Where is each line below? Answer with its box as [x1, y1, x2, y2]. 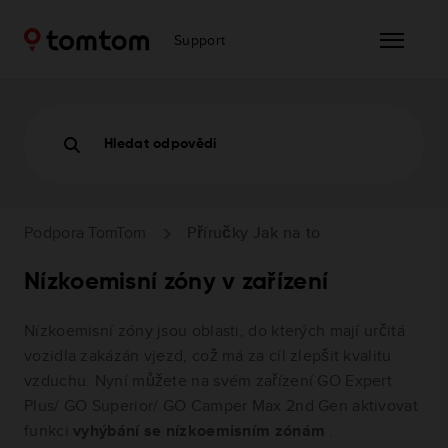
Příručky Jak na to [186, 220, 321, 244]
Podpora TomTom [24, 220, 147, 244]
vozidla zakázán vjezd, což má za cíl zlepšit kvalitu [24, 343, 392, 367]
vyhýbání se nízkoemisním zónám [73, 418, 330, 442]
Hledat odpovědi [104, 137, 217, 151]
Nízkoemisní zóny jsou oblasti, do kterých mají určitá [24, 318, 405, 342]
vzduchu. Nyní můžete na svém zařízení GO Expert [24, 368, 393, 392]
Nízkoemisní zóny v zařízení [24, 269, 329, 294]
